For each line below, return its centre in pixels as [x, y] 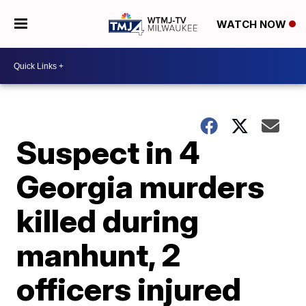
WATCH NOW [252, 25]
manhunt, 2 [99, 255]
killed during [108, 221]
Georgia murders [141, 186]
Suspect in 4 [109, 152]
